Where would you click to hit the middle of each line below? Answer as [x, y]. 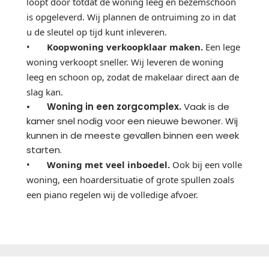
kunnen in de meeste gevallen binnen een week [133, 135]
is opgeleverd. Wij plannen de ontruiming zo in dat [131, 17]
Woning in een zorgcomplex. [114, 106]
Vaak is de [205, 106]
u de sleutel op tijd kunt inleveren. [97, 32]
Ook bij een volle [206, 164]
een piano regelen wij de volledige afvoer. [112, 194]
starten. [44, 150]
